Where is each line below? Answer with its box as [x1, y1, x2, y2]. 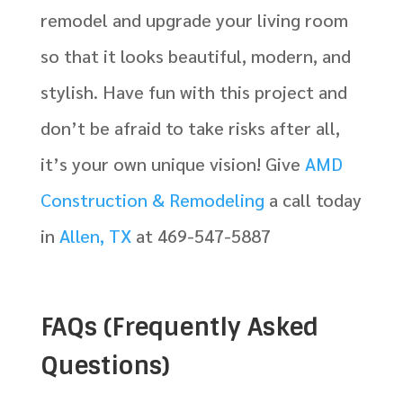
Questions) [40, 349, 170, 381]
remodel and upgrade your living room [40, 7, 348, 31]
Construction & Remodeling [40, 187, 264, 211]
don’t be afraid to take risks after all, [40, 115, 340, 139]
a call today [264, 187, 362, 211]
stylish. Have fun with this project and [40, 79, 347, 103]
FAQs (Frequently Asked [40, 310, 318, 343]
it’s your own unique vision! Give [40, 151, 305, 175]
